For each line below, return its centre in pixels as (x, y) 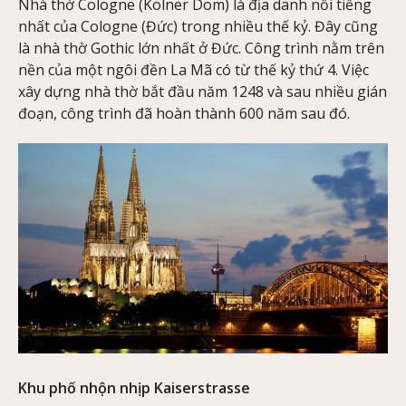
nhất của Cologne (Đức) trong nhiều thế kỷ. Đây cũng (198, 27)
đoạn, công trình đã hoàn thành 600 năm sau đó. (184, 114)
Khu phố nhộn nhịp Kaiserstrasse (134, 388)
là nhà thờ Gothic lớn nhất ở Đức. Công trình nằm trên (201, 48)
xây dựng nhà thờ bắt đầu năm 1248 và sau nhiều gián (203, 92)
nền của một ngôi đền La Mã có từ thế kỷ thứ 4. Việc (193, 70)
